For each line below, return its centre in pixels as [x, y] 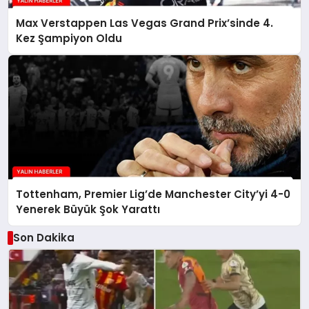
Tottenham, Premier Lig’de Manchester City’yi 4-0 [153, 195]
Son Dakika [43, 237]
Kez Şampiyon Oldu [69, 38]
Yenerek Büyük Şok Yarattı [88, 210]
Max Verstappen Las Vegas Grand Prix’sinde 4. [145, 23]
